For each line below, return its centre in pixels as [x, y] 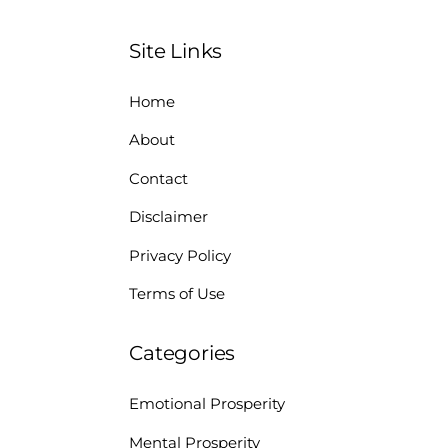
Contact [159, 178]
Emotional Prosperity [207, 404]
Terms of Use [177, 293]
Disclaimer [169, 217]
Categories [182, 353]
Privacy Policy [180, 255]
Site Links [176, 50]
